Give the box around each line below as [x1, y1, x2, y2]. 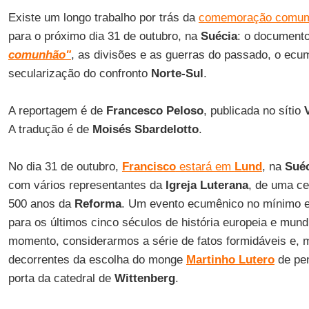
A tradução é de [8, 123, 92, 136]
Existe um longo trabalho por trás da [8, 11, 199, 24]
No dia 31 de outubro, [8, 160, 122, 173]
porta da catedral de [8, 272, 114, 285]
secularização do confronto [8, 67, 151, 80]
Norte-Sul [150, 67, 203, 80]
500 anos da [8, 197, 74, 210]
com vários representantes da [8, 179, 166, 192]
